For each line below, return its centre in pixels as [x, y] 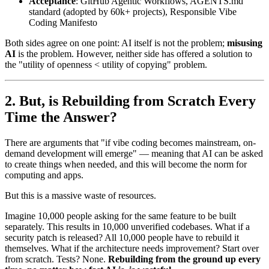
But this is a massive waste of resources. [80, 195]
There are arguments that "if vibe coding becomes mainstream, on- [130, 142]
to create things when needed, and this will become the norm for [126, 164]
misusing [245, 43]
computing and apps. [44, 175]
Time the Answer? [61, 117]
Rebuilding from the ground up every [184, 259]
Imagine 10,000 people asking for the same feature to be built [120, 216]
